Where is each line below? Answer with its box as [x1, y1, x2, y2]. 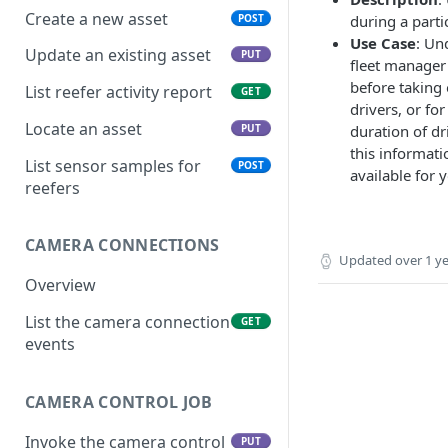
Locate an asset [25, 117, 142, 140]
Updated [339, 251, 392, 270]
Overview [25, 274, 96, 297]
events [25, 333, 75, 356]
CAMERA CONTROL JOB [25, 390, 213, 413]
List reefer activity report [25, 81, 212, 104]
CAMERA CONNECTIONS [25, 234, 220, 257]
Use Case [350, 33, 416, 54]
